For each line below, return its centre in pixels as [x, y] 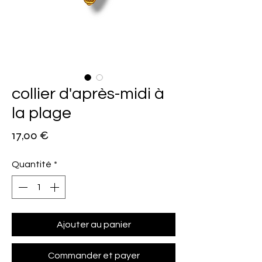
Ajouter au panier [94, 225]
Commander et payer [94, 256]
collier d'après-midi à [88, 94]
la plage [42, 113]
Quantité [32, 164]
